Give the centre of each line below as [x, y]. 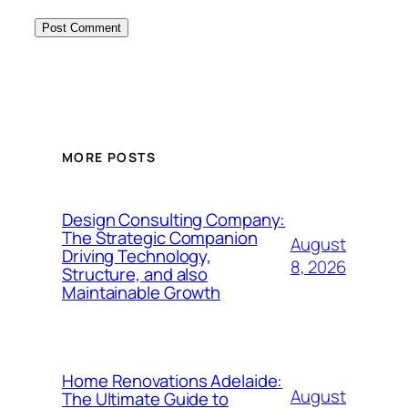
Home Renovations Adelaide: [173, 380]
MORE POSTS [109, 158]
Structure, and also [135, 274]
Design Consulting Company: [174, 219]
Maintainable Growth [142, 292]
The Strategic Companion [160, 237]
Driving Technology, [137, 255]
